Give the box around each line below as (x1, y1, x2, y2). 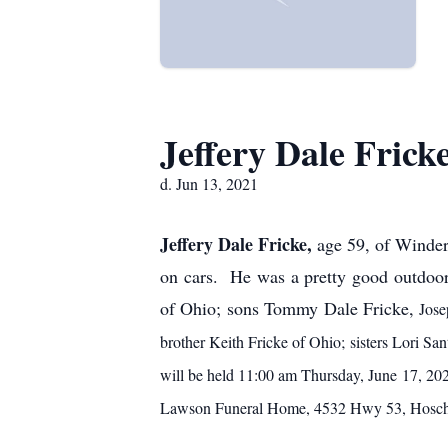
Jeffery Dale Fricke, (160, 231, 317, 257)
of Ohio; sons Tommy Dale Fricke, (160, 296, 420, 320)
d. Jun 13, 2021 (160, 173, 258, 194)
